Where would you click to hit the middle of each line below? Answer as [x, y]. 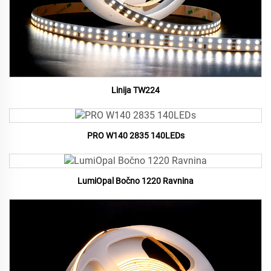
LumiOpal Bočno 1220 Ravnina [135, 181]
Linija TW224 [135, 90]
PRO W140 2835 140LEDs [135, 136]
